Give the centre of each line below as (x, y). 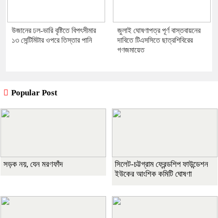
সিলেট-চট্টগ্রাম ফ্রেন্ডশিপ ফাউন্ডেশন (162, 164)
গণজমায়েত (131, 50)
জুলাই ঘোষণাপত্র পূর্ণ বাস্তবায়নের (159, 30)
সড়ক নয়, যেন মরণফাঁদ (33, 164)
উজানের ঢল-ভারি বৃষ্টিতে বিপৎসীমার (54, 30)
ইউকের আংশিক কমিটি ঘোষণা (153, 174)
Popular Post (33, 92)
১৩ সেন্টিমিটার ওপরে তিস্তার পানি (52, 40)
